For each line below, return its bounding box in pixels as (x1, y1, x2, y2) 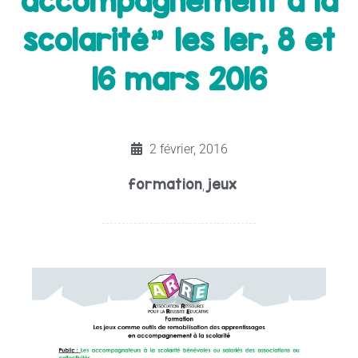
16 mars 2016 (91, 61, 267, 97)
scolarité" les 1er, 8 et (23, 22, 335, 58)
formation (128, 175, 202, 193)
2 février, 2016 (149, 141, 228, 157)
